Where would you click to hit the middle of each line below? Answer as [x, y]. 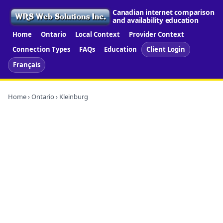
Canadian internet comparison [164, 12]
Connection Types [41, 49]
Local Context [98, 34]
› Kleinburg [71, 96]
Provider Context [157, 34]
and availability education [156, 20]
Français [27, 64]
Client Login [166, 49]
